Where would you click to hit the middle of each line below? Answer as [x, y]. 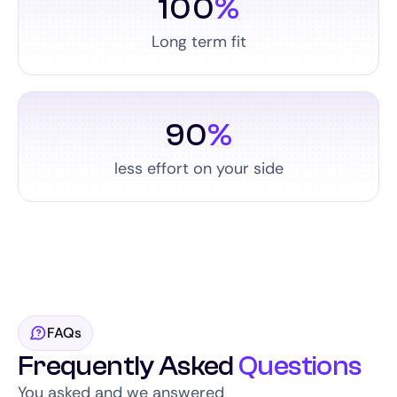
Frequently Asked [128, 366]
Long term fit [198, 42]
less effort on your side [198, 168]
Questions [300, 366]
